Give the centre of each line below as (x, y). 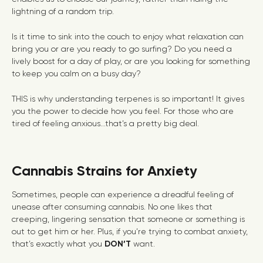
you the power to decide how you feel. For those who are (123, 111)
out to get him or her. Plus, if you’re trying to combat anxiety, (130, 231)
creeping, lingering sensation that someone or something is (128, 219)
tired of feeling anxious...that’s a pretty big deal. (105, 123)
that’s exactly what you (58, 244)
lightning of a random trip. (64, 11)
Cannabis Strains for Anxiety (104, 171)
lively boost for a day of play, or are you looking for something (131, 61)
